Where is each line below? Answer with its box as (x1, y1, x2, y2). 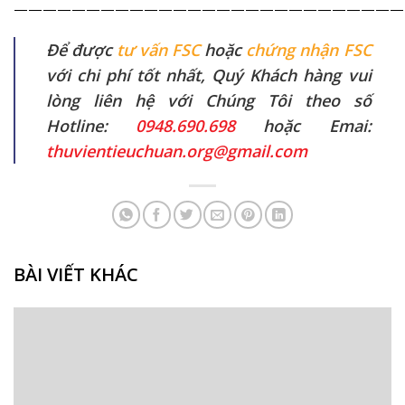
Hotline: (45, 114, 136, 137)
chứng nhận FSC (246, 38, 372, 61)
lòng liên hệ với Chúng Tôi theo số (45, 89, 372, 111)
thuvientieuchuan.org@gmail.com (45, 139, 307, 162)
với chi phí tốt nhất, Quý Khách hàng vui (45, 63, 372, 86)
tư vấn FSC (116, 38, 201, 61)
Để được (45, 38, 117, 61)
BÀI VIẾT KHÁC (13, 262, 138, 287)
